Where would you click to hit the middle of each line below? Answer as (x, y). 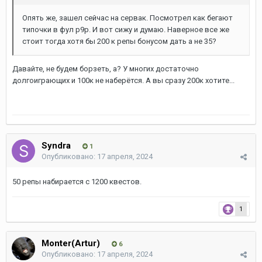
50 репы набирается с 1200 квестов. (77, 182)
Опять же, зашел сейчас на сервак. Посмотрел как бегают (127, 18)
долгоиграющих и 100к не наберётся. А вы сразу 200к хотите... (123, 80)
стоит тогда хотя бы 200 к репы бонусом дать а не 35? (119, 41)
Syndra (56, 146)
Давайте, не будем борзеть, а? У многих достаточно (106, 69)
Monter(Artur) (71, 243)
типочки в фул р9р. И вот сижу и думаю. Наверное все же (126, 30)
